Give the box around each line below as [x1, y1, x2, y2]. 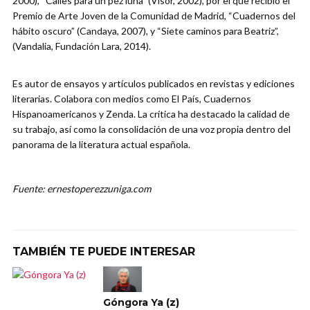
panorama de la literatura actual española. [12, 138, 190, 150]
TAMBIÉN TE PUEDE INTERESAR [12, 244, 195, 258]
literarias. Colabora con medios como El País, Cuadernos [12, 92, 251, 104]
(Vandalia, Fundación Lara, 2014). [12, 39, 151, 52]
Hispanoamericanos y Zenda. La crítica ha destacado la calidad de [12, 107, 290, 120]
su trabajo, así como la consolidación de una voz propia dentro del [12, 122, 291, 135]
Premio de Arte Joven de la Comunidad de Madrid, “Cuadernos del [12, 9, 295, 21]
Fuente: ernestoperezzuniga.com [12, 182, 151, 194]
